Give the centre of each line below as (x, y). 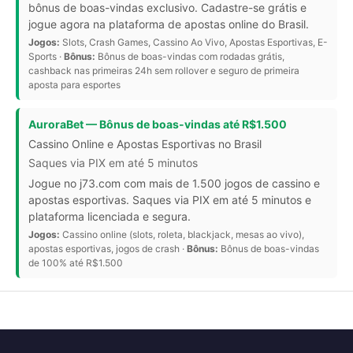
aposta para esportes (74, 85)
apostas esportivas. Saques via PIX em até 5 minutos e (170, 200)
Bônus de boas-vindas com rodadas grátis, (190, 57)
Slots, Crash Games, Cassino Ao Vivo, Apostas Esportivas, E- (194, 43)
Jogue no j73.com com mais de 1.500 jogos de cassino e (174, 184)
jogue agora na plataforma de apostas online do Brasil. (169, 24)
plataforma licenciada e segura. (110, 217)
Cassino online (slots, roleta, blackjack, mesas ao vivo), (182, 235)
